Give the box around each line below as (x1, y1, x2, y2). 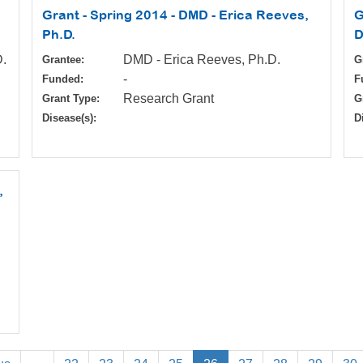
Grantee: (42, 53, 84, 66)
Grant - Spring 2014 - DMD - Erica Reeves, (42, 7, 309, 23)
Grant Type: (42, 92, 100, 105)
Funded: (42, 73, 83, 86)
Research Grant (123, 92, 214, 106)
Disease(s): (42, 112, 96, 125)
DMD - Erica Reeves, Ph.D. (123, 53, 280, 67)
